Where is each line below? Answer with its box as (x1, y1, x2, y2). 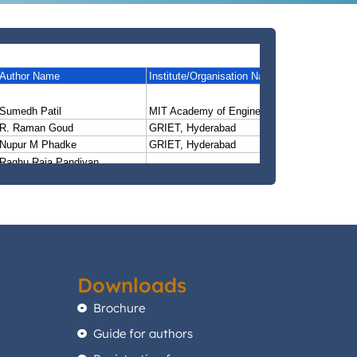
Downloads (77, 273, 187, 297)
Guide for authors (93, 326, 194, 341)
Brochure (93, 300, 146, 316)
